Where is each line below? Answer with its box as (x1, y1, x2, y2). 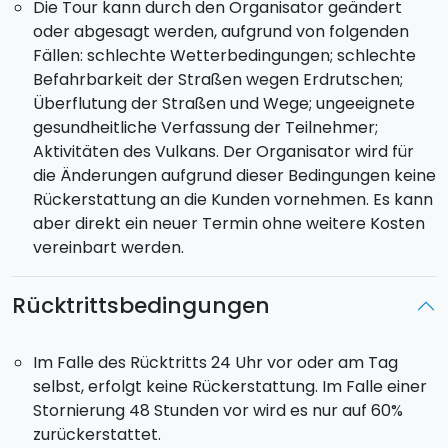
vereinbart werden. (32, 236, 184, 260)
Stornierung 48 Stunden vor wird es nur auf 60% (32, 399, 403, 423)
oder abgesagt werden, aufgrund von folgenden (32, 20, 409, 44)
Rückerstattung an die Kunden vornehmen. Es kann (32, 188, 433, 212)
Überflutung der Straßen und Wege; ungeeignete (32, 92, 415, 116)
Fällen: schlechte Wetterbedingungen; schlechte (32, 44, 416, 68)
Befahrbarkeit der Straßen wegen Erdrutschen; (32, 68, 403, 92)
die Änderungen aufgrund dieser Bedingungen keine (32, 164, 436, 188)
